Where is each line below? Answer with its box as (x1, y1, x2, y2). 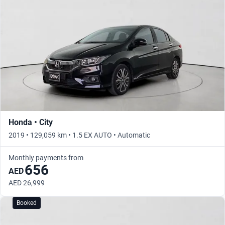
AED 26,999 (9, 179, 45, 187)
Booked (17, 199, 37, 207)
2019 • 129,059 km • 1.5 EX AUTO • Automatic (9, 131, 150, 140)
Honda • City (9, 118, 53, 128)
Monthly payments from (9, 154, 83, 162)
